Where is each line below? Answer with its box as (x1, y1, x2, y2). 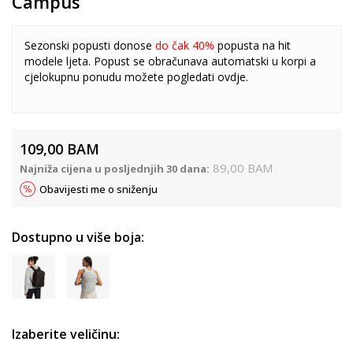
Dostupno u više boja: (12, 228, 144, 246)
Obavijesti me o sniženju (39, 181, 158, 196)
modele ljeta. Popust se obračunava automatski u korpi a (24, 53, 316, 69)
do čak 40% (155, 37, 217, 53)
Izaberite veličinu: (12, 325, 120, 343)
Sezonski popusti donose (24, 37, 155, 53)
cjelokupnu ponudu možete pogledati (24, 69, 217, 84)
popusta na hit (217, 37, 291, 53)
